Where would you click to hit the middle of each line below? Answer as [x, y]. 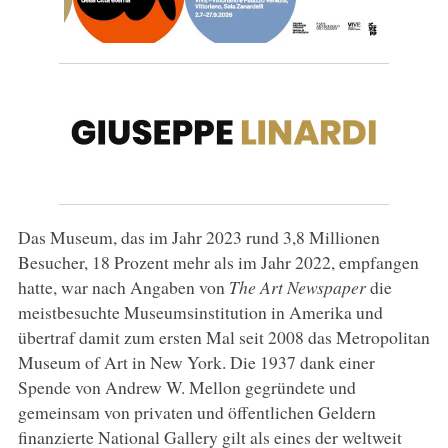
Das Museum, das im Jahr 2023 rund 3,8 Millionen [198, 236]
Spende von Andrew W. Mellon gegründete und [186, 386]
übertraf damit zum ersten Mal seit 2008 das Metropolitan [223, 336]
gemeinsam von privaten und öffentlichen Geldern [196, 411]
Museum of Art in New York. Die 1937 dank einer [196, 361]
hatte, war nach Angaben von [123, 286]
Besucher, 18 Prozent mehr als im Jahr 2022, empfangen [218, 261]
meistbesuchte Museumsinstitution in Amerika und [200, 311]
